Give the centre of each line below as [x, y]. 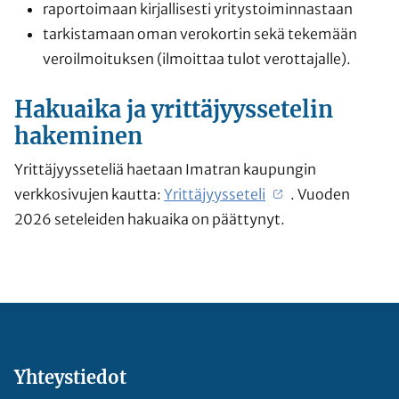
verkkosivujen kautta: [89, 194]
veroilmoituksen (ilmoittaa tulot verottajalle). [198, 58]
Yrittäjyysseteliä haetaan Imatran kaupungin [165, 169]
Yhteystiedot [70, 377]
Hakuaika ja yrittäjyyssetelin [174, 109]
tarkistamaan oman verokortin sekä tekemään [200, 33]
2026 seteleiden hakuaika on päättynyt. [150, 219]
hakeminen [78, 136]
